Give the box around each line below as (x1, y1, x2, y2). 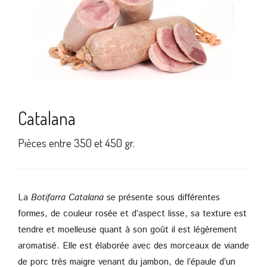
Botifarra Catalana (31, 191, 104, 204)
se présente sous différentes (104, 191, 220, 204)
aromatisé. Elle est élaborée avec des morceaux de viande (18, 239, 249, 252)
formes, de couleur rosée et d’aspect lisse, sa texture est (18, 207, 247, 220)
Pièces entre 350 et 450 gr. (18, 135, 135, 150)
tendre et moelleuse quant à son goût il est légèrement (18, 223, 237, 236)
